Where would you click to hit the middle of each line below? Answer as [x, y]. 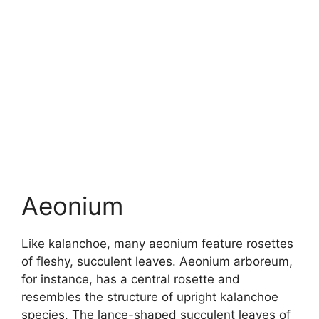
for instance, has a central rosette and [131, 279]
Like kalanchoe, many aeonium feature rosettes [157, 244]
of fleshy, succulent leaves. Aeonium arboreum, [157, 262]
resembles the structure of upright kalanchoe [150, 297]
